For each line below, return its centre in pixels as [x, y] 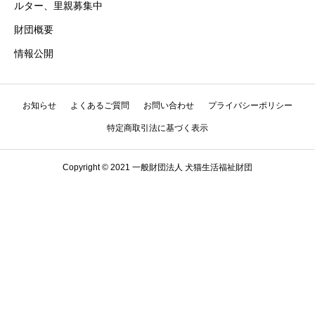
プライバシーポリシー [250, 106]
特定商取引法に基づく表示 [157, 128]
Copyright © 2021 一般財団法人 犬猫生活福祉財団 [157, 168]
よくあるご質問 [100, 106]
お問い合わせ [169, 106]
